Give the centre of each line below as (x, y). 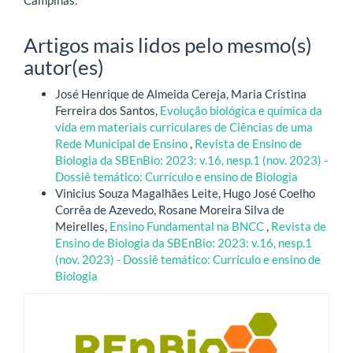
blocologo (89, 315)
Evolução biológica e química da (241, 111)
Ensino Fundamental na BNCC (188, 227)
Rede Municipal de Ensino (123, 144)
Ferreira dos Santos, (108, 111)
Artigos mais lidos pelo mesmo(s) (168, 45)
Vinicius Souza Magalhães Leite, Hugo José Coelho (185, 193)
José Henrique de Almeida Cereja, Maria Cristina (181, 94)
